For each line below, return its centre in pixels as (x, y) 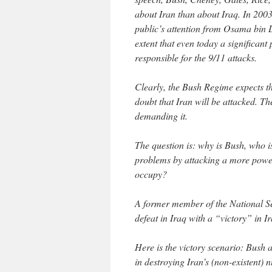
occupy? (151, 174)
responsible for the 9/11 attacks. (196, 57)
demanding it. (161, 116)
